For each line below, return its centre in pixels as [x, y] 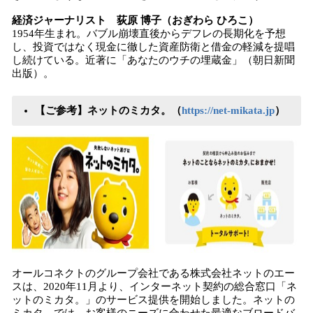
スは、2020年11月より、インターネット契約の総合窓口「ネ [154, 286]
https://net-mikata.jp [228, 110]
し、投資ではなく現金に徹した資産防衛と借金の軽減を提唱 [153, 47]
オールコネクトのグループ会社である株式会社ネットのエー [153, 273]
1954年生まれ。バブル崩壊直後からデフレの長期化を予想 [149, 34]
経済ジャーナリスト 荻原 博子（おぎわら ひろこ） [135, 20]
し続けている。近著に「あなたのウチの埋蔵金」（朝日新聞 [153, 60]
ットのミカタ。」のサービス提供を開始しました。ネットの [153, 300]
